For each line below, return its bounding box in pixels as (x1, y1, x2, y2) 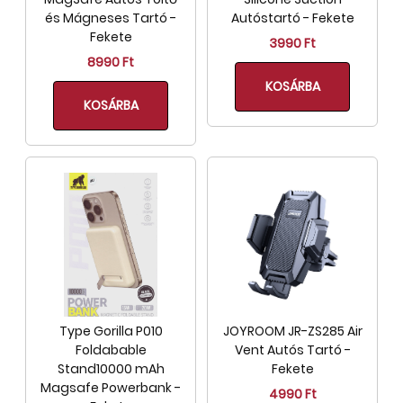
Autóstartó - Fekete (230, 9, 354, 27)
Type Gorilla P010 (58, 322, 163, 340)
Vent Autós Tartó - (234, 341, 351, 359)
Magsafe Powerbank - (40, 379, 181, 397)
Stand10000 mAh (57, 360, 165, 378)
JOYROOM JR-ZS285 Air (222, 322, 363, 340)
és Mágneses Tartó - (45, 9, 176, 27)
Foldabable (75, 341, 147, 359)
